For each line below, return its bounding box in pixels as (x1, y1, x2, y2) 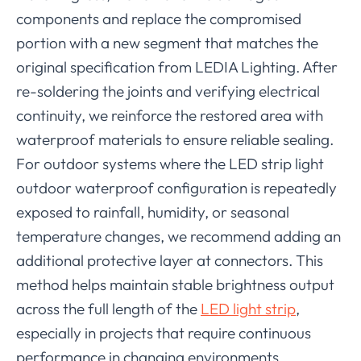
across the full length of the (16, 298, 201, 318)
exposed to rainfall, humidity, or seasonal (16, 201, 289, 222)
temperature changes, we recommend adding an (16, 226, 341, 246)
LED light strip (201, 298, 296, 318)
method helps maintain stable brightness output (16, 274, 334, 294)
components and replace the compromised (16, 8, 301, 28)
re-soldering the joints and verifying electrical (16, 81, 320, 101)
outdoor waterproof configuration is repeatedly (16, 177, 337, 197)
